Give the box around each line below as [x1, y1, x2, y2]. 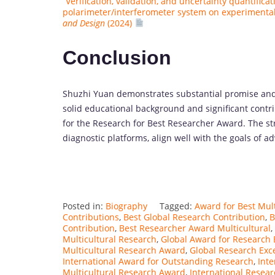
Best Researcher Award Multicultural [119, 222, 271, 234]
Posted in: [63, 200, 106, 212]
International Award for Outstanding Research [63, 255, 254, 268]
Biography [106, 200, 147, 212]
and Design [63, 17, 105, 29]
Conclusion [63, 46, 171, 69]
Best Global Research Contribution [123, 211, 265, 223]
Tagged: [160, 200, 195, 212]
